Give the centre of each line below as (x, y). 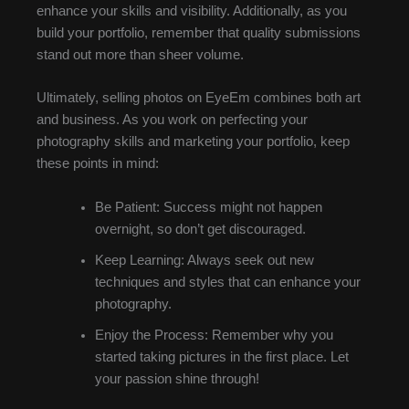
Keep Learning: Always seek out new (204, 260)
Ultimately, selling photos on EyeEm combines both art (199, 98)
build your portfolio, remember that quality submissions (199, 32)
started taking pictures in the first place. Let (221, 357)
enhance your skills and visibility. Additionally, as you (192, 10)
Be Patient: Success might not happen (208, 207)
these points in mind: (98, 164)
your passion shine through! (177, 378)
